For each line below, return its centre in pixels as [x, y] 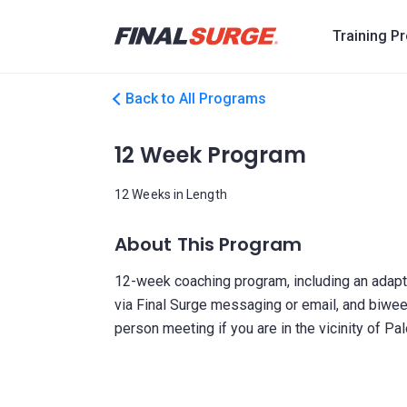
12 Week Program [211, 155]
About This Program [208, 244]
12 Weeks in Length [171, 194]
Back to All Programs [196, 99]
